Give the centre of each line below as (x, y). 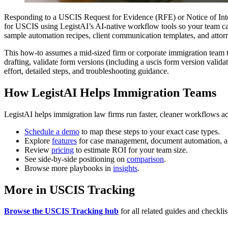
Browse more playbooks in (69, 168)
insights (125, 168)
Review (38, 150)
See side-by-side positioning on (76, 159)
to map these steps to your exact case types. (150, 131)
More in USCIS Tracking (69, 190)
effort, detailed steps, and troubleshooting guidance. (87, 71)
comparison (145, 159)
